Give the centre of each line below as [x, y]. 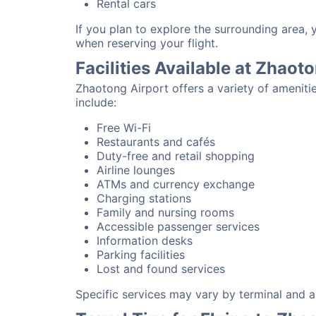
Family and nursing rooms [165, 212]
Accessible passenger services [178, 226]
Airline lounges [136, 170]
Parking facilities [141, 255]
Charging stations [144, 198]
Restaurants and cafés [156, 142]
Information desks [145, 241]
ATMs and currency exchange [176, 184]
